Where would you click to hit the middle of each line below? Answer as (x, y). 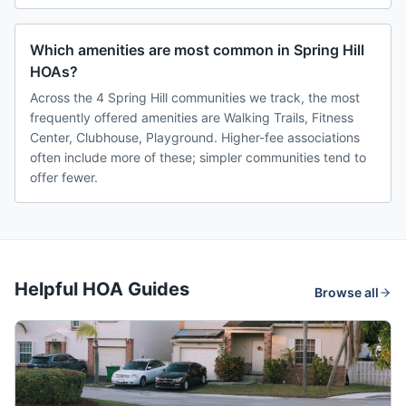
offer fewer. (64, 178)
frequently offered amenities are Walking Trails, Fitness (192, 118)
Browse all (347, 293)
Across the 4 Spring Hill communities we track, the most (195, 98)
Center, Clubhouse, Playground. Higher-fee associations (195, 138)
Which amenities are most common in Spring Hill (197, 50)
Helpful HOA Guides (102, 290)
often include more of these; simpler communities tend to (198, 158)
